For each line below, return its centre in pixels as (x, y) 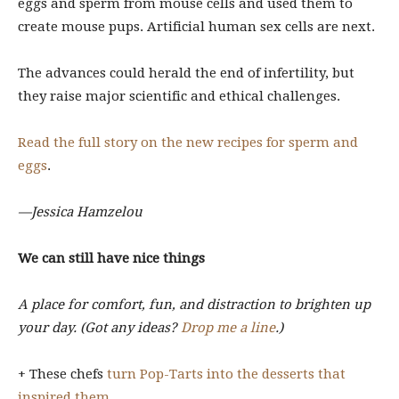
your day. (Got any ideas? (99, 328)
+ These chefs (62, 374)
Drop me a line (228, 328)
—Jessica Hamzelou (80, 212)
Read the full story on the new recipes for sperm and (188, 142)
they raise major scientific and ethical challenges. (181, 96)
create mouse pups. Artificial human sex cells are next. (196, 27)
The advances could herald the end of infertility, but (186, 73)
